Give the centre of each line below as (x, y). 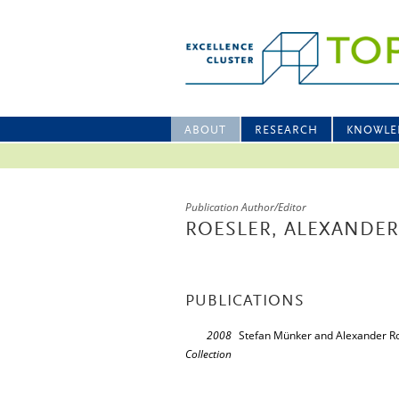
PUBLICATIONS (245, 302)
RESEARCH (286, 130)
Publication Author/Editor (246, 207)
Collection (208, 354)
